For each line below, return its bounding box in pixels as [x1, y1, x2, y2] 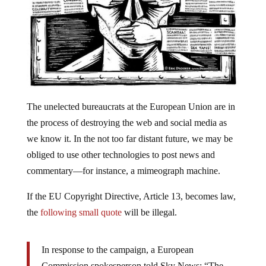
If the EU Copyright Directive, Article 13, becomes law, [26, 181, 236, 192]
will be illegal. [121, 197, 177, 208]
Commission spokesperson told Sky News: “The [41, 251, 223, 261]
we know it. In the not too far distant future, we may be [26, 123, 233, 134]
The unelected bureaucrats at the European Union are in [26, 91, 235, 102]
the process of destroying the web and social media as [26, 107, 227, 118]
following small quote [40, 197, 122, 208]
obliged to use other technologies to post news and [26, 140, 215, 150]
